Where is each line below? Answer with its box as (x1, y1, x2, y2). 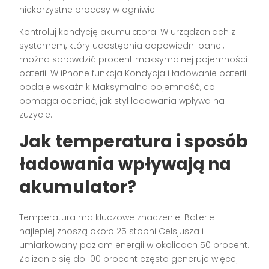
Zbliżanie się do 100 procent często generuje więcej (19, 253, 238, 265)
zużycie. (19, 109, 53, 121)
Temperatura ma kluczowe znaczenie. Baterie (19, 211, 215, 224)
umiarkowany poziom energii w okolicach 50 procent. (19, 239, 250, 252)
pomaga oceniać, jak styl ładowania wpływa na (19, 95, 225, 107)
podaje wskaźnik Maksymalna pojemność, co (19, 81, 216, 94)
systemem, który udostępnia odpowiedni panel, (19, 40, 225, 52)
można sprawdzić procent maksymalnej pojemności (19, 53, 248, 66)
